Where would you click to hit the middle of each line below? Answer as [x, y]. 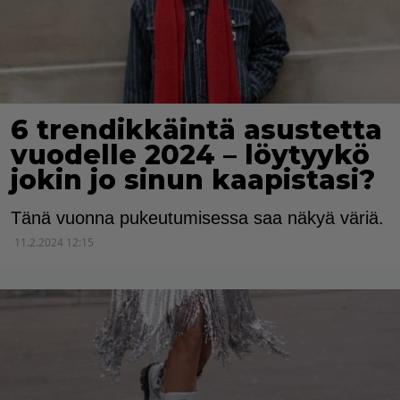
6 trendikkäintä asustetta [196, 130]
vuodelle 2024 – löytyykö [190, 155]
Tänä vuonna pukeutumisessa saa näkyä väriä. [197, 218]
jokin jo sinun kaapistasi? [193, 180]
